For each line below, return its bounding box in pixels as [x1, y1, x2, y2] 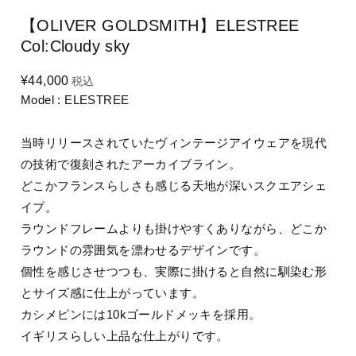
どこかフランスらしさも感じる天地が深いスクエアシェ [21, 178, 327, 192]
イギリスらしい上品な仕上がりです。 [21, 328, 229, 342]
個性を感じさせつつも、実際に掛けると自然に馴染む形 [21, 264, 327, 278]
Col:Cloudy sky [21, 37, 130, 55]
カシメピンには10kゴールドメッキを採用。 [21, 307, 261, 321]
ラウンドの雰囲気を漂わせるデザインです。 [21, 242, 266, 257]
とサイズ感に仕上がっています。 [21, 285, 205, 300]
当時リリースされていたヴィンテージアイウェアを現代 [21, 135, 327, 149]
